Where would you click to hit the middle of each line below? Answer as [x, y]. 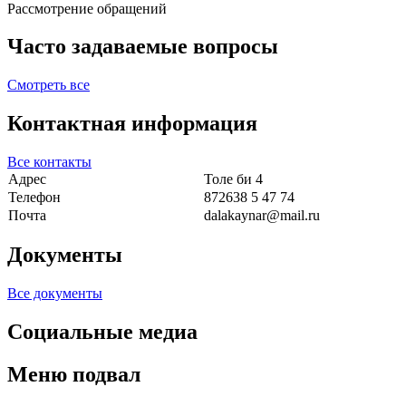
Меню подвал [74, 374]
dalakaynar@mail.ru [262, 216]
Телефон [34, 198]
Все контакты [49, 162]
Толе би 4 [233, 179]
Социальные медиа [102, 331]
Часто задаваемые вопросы [143, 47]
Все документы [55, 293]
